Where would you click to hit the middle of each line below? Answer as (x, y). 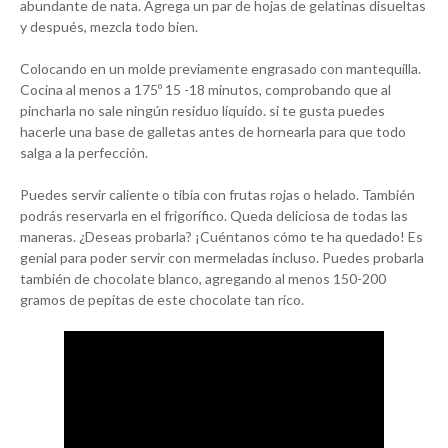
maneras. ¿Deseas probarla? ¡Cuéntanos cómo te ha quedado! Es (221, 237)
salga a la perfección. (84, 153)
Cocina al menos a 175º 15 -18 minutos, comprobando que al (205, 90)
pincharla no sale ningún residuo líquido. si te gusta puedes (202, 111)
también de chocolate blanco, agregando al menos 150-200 (203, 279)
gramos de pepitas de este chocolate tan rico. (162, 300)
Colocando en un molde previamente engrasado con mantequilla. (220, 69)
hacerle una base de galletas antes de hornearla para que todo (213, 132)
